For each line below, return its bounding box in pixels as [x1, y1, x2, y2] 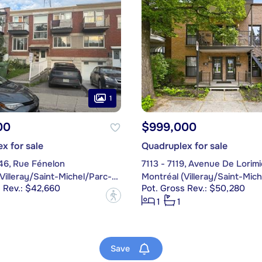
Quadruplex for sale [141, 140, 227, 153]
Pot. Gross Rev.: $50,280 [141, 182, 245, 195]
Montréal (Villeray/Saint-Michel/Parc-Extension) [111, 171, 118, 183]
